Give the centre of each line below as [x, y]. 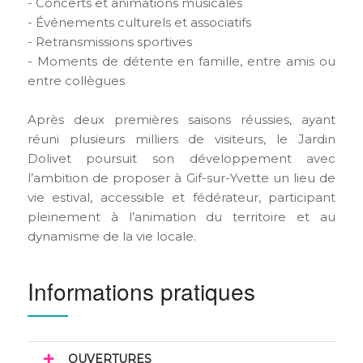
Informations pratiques [141, 290]
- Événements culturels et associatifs [139, 22]
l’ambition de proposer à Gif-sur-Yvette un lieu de [181, 177]
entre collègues [76, 80]
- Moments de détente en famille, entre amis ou [181, 61]
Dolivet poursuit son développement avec [181, 158]
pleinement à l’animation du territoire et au [181, 216]
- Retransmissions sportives [109, 41]
